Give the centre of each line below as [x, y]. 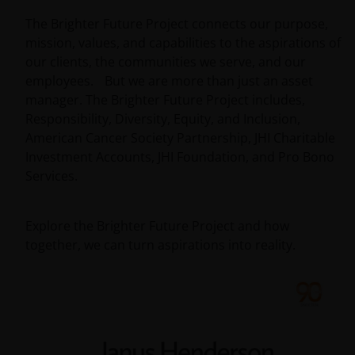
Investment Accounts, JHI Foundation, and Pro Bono [180, 157]
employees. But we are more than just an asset [169, 81]
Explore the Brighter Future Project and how [157, 226]
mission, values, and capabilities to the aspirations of [183, 43]
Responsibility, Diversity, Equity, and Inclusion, [163, 119]
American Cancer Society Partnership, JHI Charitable [180, 138]
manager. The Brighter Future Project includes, [165, 100]
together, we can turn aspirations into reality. [160, 245]
